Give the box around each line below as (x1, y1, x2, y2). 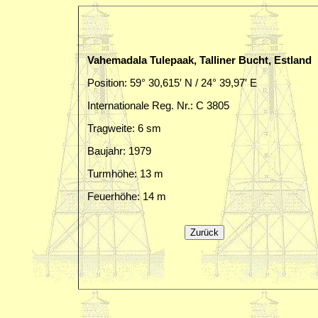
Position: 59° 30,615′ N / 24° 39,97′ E (87, 77, 257, 89)
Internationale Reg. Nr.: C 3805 (87, 100, 229, 111)
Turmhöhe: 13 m (87, 168, 163, 180)
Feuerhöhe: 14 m (87, 191, 166, 202)
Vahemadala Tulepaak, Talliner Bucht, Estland (87, 55, 312, 66)
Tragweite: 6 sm (87, 123, 161, 134)
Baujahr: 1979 (87, 146, 151, 157)
